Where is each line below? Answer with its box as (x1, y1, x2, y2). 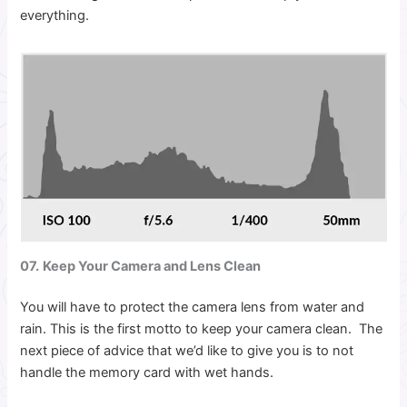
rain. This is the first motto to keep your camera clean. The (20, 321, 383, 338)
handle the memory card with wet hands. (20, 364, 278, 382)
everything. (20, 6, 90, 24)
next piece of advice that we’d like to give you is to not (20, 342, 354, 360)
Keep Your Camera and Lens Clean (43, 257, 262, 274)
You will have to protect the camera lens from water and (20, 299, 365, 316)
